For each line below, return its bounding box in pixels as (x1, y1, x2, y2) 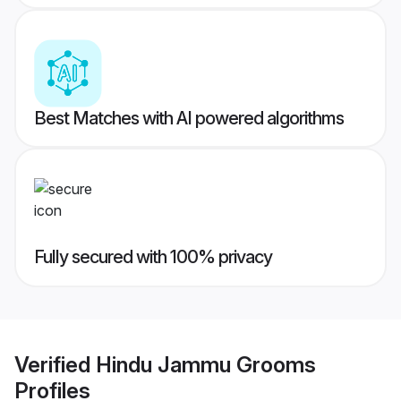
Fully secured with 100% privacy (34, 246, 272, 269)
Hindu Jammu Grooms (96, 351, 316, 378)
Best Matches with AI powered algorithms (34, 107, 344, 130)
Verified (14, 351, 96, 378)
